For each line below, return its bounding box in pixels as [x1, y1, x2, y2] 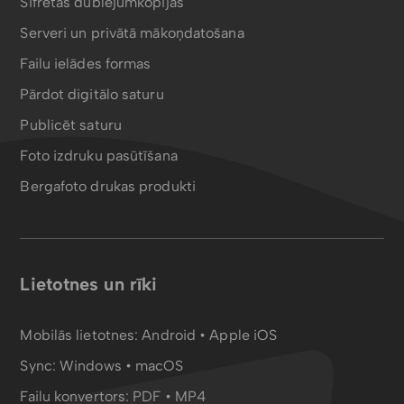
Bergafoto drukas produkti [20, 178, 196, 195]
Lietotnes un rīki [20, 273, 158, 295]
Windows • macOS [60, 357, 184, 374]
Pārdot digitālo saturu [20, 86, 164, 103]
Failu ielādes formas [20, 55, 151, 72]
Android [142, 326, 200, 344]
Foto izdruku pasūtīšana [20, 147, 178, 164]
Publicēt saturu [20, 116, 122, 133]
